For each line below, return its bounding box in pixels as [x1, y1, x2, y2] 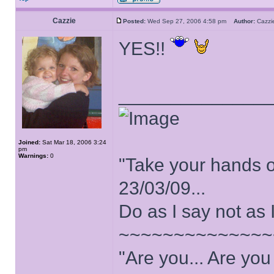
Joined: [18, 139, 40, 146]
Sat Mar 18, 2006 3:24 [40, 139, 106, 146]
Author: [234, 18, 255, 24]
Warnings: [18, 152, 48, 159]
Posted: [123, 18, 146, 24]
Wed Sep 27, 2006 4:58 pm [146, 18, 234, 24]
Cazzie [53, 17, 76, 25]
